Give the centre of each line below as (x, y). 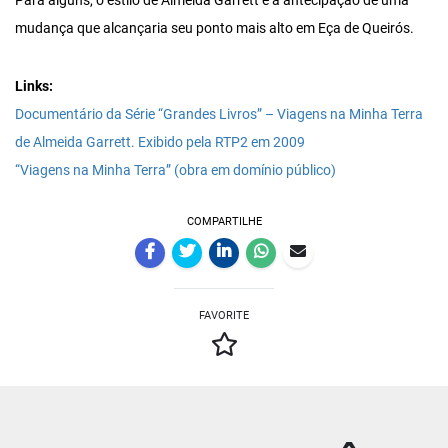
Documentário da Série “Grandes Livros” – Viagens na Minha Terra (219, 115)
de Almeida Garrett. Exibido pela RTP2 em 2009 (160, 143)
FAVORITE (224, 316)
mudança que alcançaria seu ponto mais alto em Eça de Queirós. (214, 29)
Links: (34, 87)
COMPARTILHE (224, 222)
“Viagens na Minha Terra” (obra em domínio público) (175, 171)
